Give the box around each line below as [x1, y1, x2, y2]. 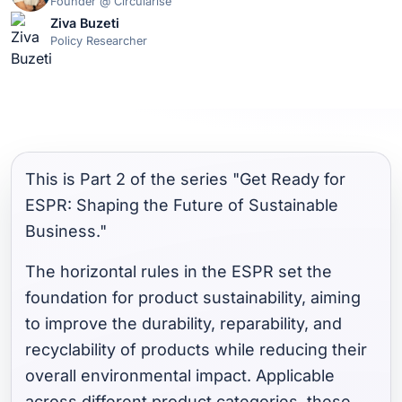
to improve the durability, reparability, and [25, 314, 343, 334]
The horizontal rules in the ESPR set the [25, 262, 333, 282]
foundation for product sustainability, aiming [25, 288, 362, 308]
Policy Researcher [50, 34, 147, 48]
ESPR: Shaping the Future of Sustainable [25, 196, 339, 215]
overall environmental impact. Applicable [25, 366, 336, 386]
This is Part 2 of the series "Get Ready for [25, 170, 346, 189]
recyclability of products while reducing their [25, 340, 368, 360]
